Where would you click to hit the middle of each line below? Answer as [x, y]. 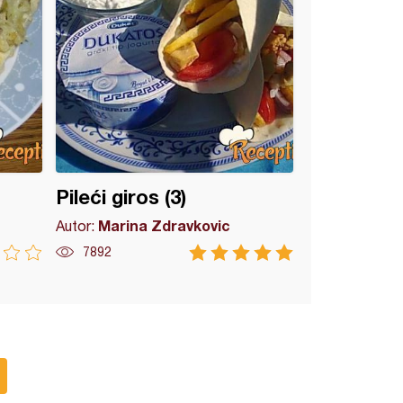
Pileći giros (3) [121, 197]
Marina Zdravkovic [165, 225]
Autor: [77, 226]
